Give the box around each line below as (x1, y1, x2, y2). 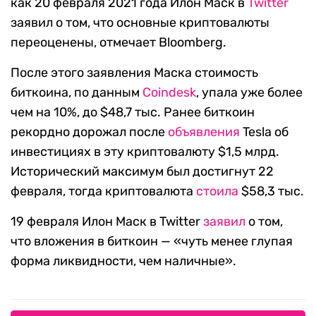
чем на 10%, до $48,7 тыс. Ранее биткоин (11, 104, 255, 121)
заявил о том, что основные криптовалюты (11, 15, 269, 31)
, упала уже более (196, 85, 303, 101)
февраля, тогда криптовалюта (11, 183, 196, 200)
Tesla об (240, 124, 288, 140)
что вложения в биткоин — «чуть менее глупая (11, 233, 293, 250)
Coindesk (142, 85, 196, 101)
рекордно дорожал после (11, 124, 168, 140)
